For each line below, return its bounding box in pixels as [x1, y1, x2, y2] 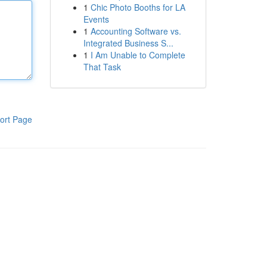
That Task [83, 61, 121, 73]
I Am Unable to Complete [90, 49, 185, 61]
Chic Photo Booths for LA [90, 1, 185, 13]
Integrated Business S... [83, 37, 173, 49]
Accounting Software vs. [90, 25, 181, 37]
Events [83, 13, 109, 25]
